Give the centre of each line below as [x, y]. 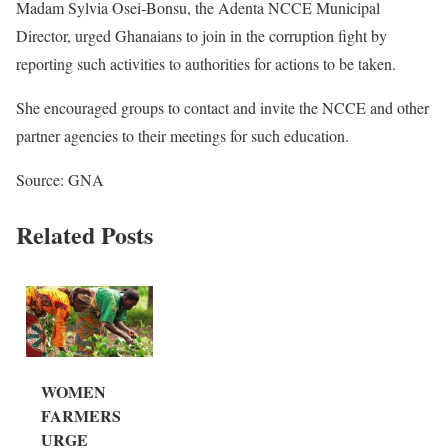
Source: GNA [62, 179]
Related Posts [84, 234]
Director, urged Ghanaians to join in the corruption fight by [201, 35]
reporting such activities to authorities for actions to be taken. [208, 63]
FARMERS [81, 416]
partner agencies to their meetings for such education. [185, 135]
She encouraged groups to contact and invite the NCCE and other [222, 107]
